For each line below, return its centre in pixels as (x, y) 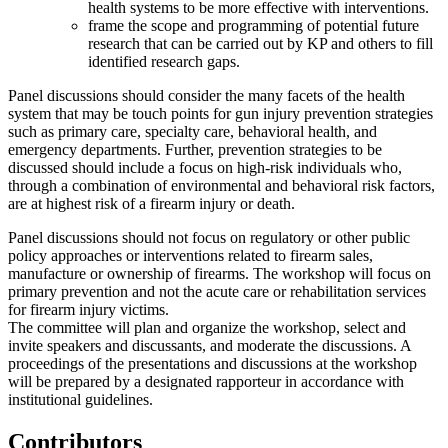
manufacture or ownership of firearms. (128, 273)
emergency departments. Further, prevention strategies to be (195, 149)
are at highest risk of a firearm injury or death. (151, 203)
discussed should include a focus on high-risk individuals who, (205, 167)
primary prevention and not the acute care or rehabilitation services (217, 291)
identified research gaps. (164, 61)
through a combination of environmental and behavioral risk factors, (221, 185)
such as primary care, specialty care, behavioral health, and (192, 131)
